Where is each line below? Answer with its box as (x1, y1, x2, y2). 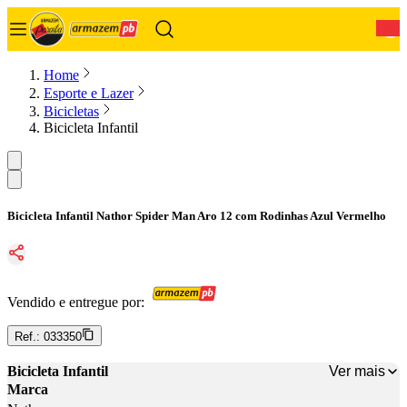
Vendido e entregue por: (7, 294, 144, 311)
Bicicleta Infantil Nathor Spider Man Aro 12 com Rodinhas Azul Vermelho (7, 209, 386, 223)
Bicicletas (44, 104, 99, 119)
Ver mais (329, 362, 385, 379)
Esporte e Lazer (44, 85, 134, 101)
